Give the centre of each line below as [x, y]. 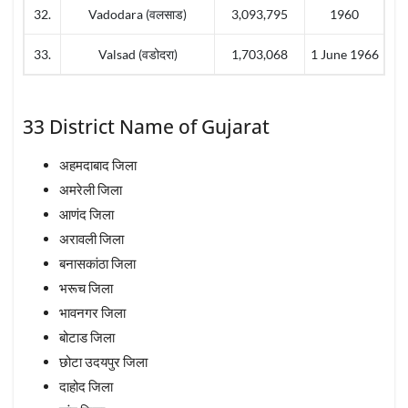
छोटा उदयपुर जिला [103, 361]
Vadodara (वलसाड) [138, 15]
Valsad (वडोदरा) [138, 55]
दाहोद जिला [86, 386]
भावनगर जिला [92, 312]
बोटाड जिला [87, 337]
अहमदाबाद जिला [98, 164]
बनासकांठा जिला [97, 263]
